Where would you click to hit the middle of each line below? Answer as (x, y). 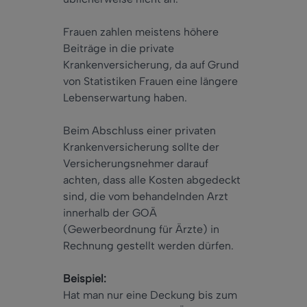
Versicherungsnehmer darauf (136, 164)
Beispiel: (85, 279)
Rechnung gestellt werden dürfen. (148, 246)
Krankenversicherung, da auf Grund (151, 65)
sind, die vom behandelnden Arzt (146, 197)
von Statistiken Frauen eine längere (150, 82)
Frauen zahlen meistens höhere (141, 32)
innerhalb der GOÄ (110, 213)
